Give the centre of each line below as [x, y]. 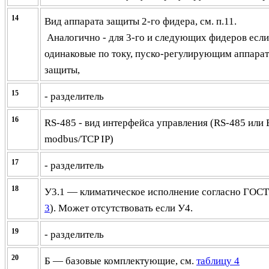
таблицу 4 [218, 261]
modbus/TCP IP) [79, 139]
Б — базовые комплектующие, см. [120, 261]
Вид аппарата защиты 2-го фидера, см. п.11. [141, 21]
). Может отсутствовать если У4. [121, 208]
